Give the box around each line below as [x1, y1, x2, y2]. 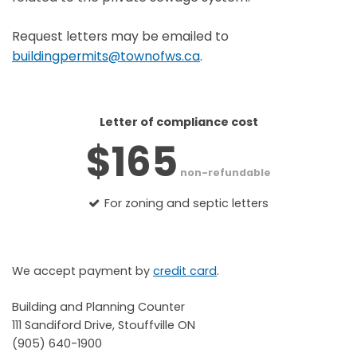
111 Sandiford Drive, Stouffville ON [12, 316, 195, 333]
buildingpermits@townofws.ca [12, 46, 200, 65]
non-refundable [178, 165, 271, 179]
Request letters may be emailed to [12, 26, 229, 45]
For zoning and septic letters [101, 194, 269, 211]
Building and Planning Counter [12, 298, 185, 315]
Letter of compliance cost [99, 113, 258, 130]
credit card [153, 263, 217, 280]
